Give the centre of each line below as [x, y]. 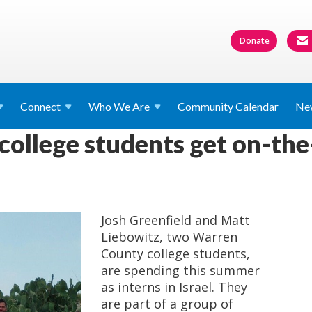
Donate [255, 40]
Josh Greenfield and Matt [176, 220]
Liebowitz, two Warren [170, 237]
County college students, [176, 253]
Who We [110, 106]
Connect [40, 106]
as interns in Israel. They [174, 287]
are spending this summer [181, 270]
